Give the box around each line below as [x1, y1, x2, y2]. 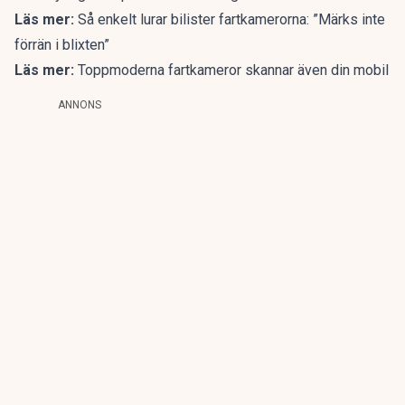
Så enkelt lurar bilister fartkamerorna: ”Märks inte [78, 11, 385, 28]
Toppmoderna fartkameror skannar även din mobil [78, 61, 389, 79]
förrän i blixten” [14, 36, 109, 53]
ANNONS [58, 99, 101, 111]
